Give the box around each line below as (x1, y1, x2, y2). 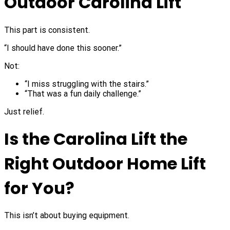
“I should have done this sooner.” (4, 43, 122, 53)
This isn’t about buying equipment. (4, 210, 129, 221)
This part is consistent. (4, 25, 90, 35)
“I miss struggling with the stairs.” (25, 79, 149, 89)
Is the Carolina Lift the (4, 127, 187, 150)
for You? (4, 176, 74, 200)
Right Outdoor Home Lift (4, 151, 206, 175)
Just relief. (4, 106, 44, 117)
